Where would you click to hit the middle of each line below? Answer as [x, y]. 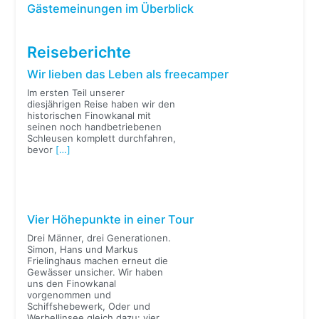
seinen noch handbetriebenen [95, 127]
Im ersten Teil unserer [76, 93]
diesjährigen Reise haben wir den [101, 104]
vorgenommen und [69, 295]
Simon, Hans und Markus [83, 250]
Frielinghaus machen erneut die [98, 261]
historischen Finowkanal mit [89, 116]
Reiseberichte [79, 52]
